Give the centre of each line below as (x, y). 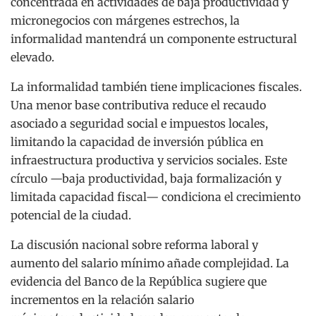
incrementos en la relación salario (102, 299)
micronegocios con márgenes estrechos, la (125, 20)
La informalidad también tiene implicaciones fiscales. (156, 86)
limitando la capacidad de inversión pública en (137, 141)
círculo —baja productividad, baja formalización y (146, 178)
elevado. (32, 57)
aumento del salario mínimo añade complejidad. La (150, 263)
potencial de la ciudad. (71, 215)
